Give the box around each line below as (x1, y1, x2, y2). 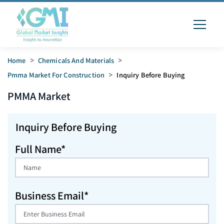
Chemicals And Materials (37, 55, 114, 65)
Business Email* (15, 188, 88, 202)
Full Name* (15, 142, 65, 156)
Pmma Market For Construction (7, 70, 105, 79)
